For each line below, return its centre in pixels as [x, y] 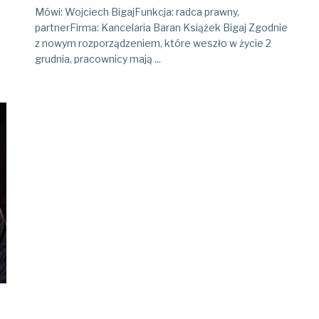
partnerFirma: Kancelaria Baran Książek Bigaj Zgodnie [161, 27]
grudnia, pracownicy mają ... [98, 58]
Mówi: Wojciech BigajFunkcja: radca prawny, [137, 11]
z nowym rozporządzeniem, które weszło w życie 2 [153, 43]
